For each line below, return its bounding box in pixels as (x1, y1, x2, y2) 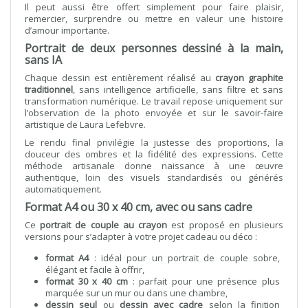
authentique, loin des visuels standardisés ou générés (25, 171, 283, 184)
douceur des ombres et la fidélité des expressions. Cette (25, 148, 283, 160)
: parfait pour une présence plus (127, 275, 280, 287)
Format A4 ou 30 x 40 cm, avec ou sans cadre (25, 199, 252, 214)
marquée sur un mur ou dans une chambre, (45, 287, 228, 299)
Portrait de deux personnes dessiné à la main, (25, 41, 283, 56)
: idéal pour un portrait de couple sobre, (89, 252, 280, 264)
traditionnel (25, 83, 73, 96)
